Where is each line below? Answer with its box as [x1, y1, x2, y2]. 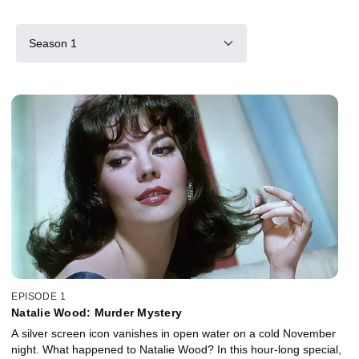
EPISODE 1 [11, 290, 67, 302]
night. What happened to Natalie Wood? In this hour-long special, [11, 342, 341, 356]
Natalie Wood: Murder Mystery [11, 305, 182, 319]
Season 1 [29, 36, 77, 50]
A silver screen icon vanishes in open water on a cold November [11, 326, 336, 340]
